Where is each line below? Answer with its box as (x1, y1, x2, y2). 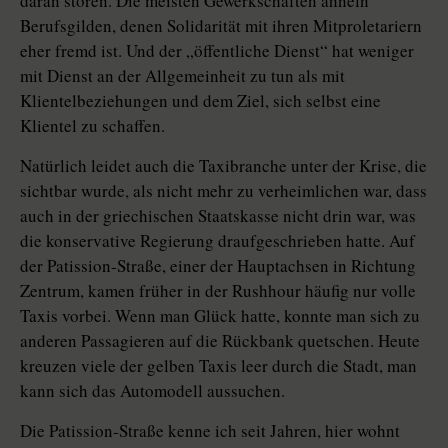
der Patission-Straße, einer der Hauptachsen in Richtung (20, 254, 416, 278)
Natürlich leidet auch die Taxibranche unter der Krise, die (20, 154, 427, 178)
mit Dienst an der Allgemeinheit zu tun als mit (20, 64, 345, 88)
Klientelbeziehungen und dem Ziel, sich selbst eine (20, 89, 381, 113)
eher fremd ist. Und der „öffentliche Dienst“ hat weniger (20, 39, 414, 63)
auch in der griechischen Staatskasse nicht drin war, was (20, 204, 416, 228)
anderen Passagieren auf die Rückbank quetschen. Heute (20, 329, 420, 353)
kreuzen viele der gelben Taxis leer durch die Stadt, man (20, 354, 417, 378)
